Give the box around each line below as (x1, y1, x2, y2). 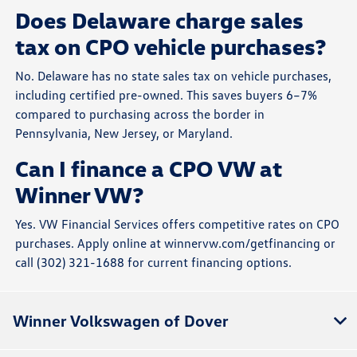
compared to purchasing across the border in (15, 105, 265, 122)
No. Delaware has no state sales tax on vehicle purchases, (15, 67, 332, 84)
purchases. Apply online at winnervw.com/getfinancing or (15, 234, 336, 251)
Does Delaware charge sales (15, 6, 304, 33)
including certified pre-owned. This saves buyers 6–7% (15, 86, 318, 103)
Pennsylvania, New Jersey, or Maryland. (15, 124, 233, 141)
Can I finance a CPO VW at (15, 154, 283, 182)
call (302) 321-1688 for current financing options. (15, 253, 292, 270)
